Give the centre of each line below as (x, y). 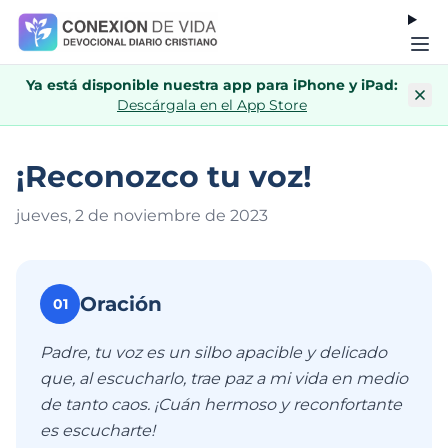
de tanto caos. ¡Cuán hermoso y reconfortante (221, 404)
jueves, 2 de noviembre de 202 (137, 215)
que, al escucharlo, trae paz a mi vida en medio (224, 378)
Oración (121, 304)
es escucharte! (97, 430)
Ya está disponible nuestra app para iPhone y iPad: (212, 85)
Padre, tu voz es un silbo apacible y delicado (213, 352)
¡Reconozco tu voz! (164, 176)
